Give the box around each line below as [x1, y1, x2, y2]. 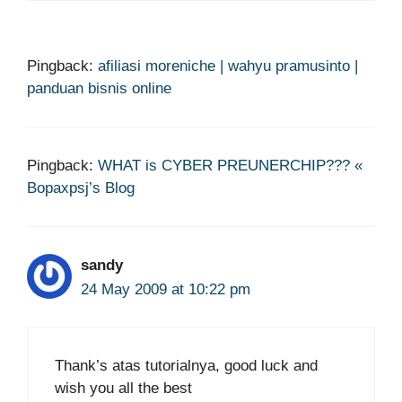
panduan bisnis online [27, 80, 171, 98]
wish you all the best [55, 379, 192, 397]
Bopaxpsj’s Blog [27, 179, 135, 197]
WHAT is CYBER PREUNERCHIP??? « [98, 157, 363, 175]
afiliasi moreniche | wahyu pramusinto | [98, 57, 358, 75]
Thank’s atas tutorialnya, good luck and [55, 356, 318, 374]
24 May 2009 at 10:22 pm [81, 281, 250, 299]
